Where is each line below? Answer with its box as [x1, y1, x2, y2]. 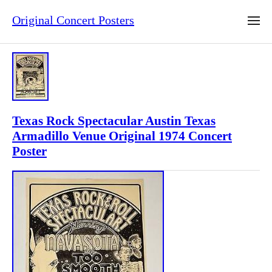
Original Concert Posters [12, 13, 134, 27]
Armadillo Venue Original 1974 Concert [12, 129, 232, 144]
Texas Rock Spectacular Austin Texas [12, 114, 216, 129]
